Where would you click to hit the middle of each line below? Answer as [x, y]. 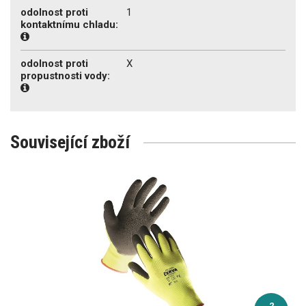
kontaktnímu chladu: [69, 24]
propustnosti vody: [65, 75]
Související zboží [70, 142]
